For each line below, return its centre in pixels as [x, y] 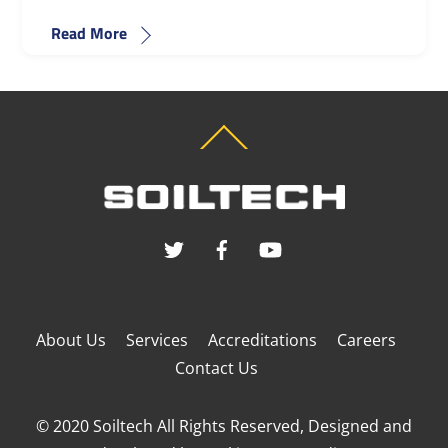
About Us [71, 340]
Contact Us [216, 368]
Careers [366, 340]
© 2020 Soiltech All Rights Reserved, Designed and [224, 426]
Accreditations [262, 340]
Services [157, 340]
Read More [88, 33]
